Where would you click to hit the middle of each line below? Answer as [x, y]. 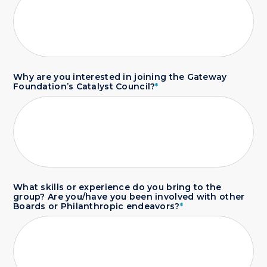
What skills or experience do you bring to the [117, 187]
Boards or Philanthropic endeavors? [97, 206]
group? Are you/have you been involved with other [129, 197]
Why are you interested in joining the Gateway [120, 77]
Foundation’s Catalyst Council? [84, 86]
